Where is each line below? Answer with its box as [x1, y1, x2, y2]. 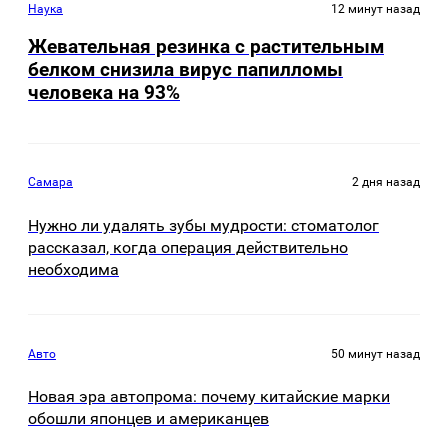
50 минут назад [331, 346, 420, 361]
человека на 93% [28, 81, 180, 105]
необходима [28, 259, 119, 279]
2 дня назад [352, 175, 420, 190]
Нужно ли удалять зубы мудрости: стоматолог [28, 215, 379, 235]
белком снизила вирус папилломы [28, 58, 343, 82]
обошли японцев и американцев [28, 409, 269, 429]
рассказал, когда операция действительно [28, 237, 348, 257]
